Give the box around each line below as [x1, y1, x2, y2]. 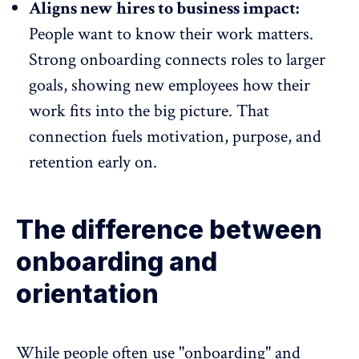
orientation [16, 277, 159, 309]
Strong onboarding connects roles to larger [29, 47, 325, 71]
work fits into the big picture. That [29, 99, 269, 123]
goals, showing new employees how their [29, 73, 310, 97]
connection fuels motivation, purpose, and [29, 124, 321, 148]
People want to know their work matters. [29, 22, 313, 46]
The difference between [16, 213, 322, 245]
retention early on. [29, 150, 157, 174]
